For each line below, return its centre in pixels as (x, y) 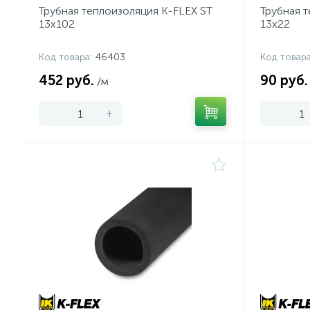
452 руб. (66, 80)
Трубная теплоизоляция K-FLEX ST (126, 11)
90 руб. (284, 80)
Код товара (64, 57)
